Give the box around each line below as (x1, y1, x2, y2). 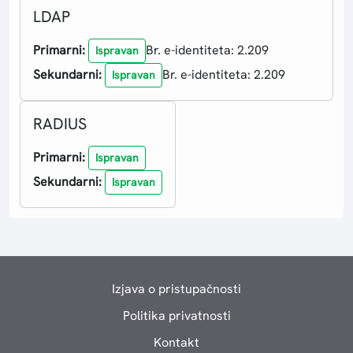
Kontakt (154, 333, 199, 351)
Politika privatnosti (122, 307, 231, 324)
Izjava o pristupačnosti (112, 280, 241, 297)
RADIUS (32, 113, 87, 135)
